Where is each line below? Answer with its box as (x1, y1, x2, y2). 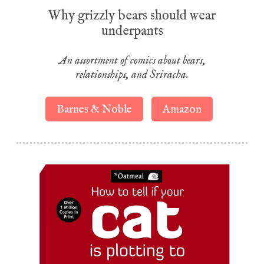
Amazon (163, 102, 202, 116)
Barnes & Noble (57, 102, 133, 116)
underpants (101, 23, 163, 39)
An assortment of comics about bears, (58, 53, 206, 68)
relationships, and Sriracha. (75, 67, 189, 82)
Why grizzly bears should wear (48, 8, 216, 24)
